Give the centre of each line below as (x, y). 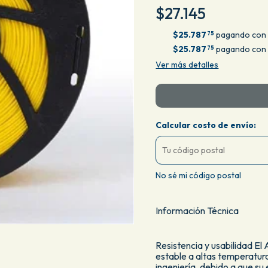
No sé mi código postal (199, 175)
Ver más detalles (187, 65)
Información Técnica (197, 211)
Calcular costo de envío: (206, 125)
